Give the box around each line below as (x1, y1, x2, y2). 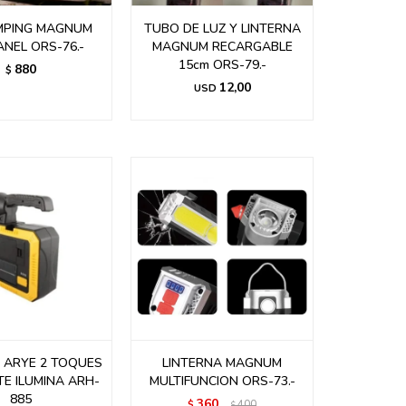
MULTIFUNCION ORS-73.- (149, 372, 295, 390)
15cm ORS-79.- (178, 56, 266, 73)
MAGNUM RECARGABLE (151, 38, 293, 55)
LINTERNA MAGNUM (162, 354, 282, 372)
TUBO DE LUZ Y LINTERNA (143, 20, 301, 37)
